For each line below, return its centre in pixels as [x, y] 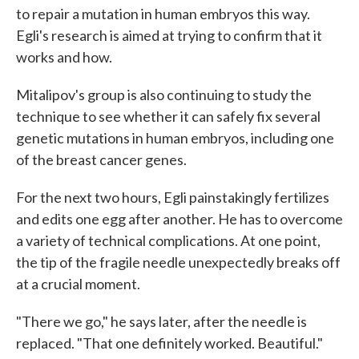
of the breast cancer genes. [101, 159]
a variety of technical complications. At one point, [168, 240]
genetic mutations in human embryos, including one [175, 138]
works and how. [64, 57]
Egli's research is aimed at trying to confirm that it [169, 35]
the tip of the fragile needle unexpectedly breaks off [178, 262]
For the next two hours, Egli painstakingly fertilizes [173, 197]
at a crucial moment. [78, 284]
